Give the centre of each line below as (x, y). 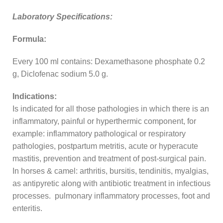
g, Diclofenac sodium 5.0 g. (60, 74)
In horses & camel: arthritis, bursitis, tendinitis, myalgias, (111, 171)
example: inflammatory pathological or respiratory (99, 133)
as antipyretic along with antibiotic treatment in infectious (111, 183)
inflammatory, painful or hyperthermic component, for (104, 121)
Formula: (29, 39)
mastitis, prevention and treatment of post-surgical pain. (109, 158)
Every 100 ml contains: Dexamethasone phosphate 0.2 (109, 61)
